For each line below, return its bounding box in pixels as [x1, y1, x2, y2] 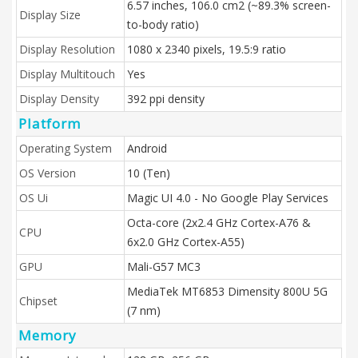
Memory [18, 326, 77, 344]
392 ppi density [127, 91, 205, 106]
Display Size [19, 7, 81, 22]
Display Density [19, 91, 99, 106]
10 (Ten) [127, 165, 170, 181]
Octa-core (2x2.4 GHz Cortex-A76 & [127, 215, 311, 230]
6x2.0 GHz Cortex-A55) [127, 234, 245, 249]
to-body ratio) [127, 17, 199, 32]
